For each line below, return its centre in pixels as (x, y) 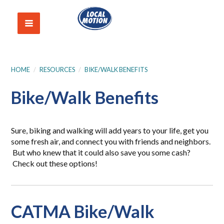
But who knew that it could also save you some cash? (101, 152)
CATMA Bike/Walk (83, 211)
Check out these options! (54, 163)
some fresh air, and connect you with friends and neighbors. (111, 141)
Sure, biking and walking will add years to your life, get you (110, 130)
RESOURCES (57, 69)
